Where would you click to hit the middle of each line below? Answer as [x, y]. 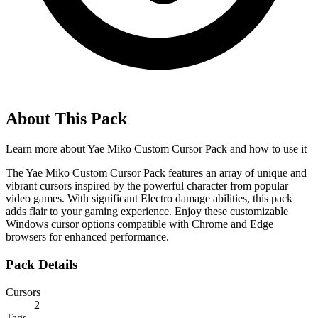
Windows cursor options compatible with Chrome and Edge [139, 224]
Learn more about [46, 149]
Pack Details [42, 264]
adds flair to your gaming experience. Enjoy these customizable [147, 212]
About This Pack [66, 119]
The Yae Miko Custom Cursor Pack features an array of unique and [156, 173]
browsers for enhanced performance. [87, 237]
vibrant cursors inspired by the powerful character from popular [147, 186]
